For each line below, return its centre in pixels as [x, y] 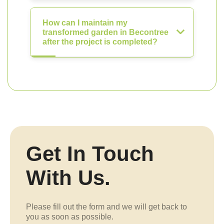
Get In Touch [90, 154]
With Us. [68, 178]
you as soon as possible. [70, 217]
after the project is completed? [100, 42]
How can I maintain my [85, 23]
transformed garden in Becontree [105, 32]
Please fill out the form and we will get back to [106, 207]
